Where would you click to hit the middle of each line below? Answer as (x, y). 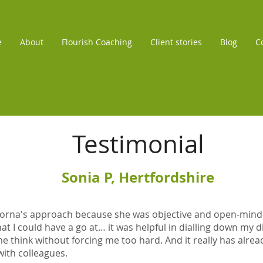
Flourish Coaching (97, 42)
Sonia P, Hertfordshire (138, 177)
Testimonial (138, 144)
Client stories (176, 42)
